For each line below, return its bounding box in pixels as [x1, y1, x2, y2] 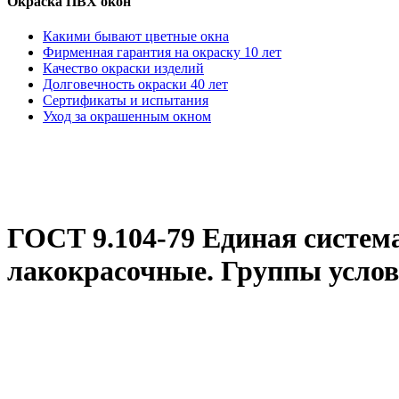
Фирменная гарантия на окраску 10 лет [43, 44, 281, 60]
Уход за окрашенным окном [43, 108, 211, 124]
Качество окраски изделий [43, 60, 204, 76]
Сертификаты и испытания [43, 92, 208, 108]
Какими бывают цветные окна [43, 28, 229, 44]
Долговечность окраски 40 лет [43, 76, 228, 92]
